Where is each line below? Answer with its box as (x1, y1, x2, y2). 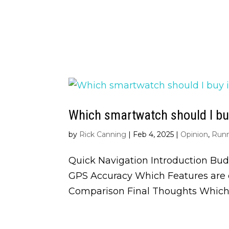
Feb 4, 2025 (133, 129, 174, 139)
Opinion (180, 129, 209, 139)
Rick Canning (79, 129, 127, 139)
